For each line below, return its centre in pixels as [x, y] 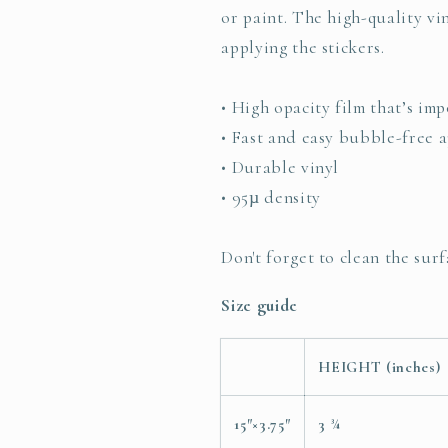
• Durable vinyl [280, 168]
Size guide [259, 306]
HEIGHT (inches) [379, 366]
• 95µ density [271, 198]
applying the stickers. [303, 48]
